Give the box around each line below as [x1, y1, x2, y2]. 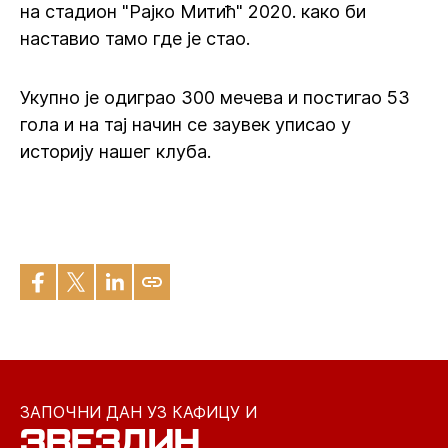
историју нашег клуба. [20, 141, 211, 162]
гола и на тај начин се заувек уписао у [20, 114, 351, 135]
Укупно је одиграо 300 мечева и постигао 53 [20, 87, 410, 108]
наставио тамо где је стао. [20, 28, 250, 49]
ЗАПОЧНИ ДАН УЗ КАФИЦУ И [20, 402, 257, 422]
